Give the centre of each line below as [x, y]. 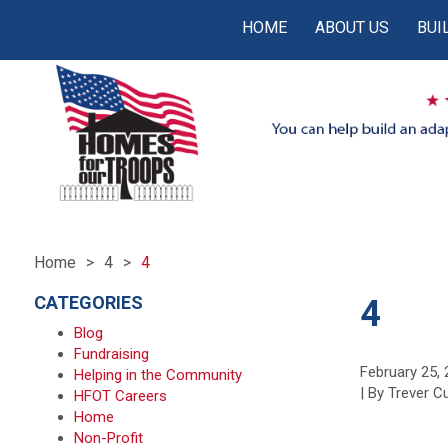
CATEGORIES [88, 302]
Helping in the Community [157, 375]
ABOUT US [352, 27]
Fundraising [111, 354]
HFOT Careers [120, 396]
